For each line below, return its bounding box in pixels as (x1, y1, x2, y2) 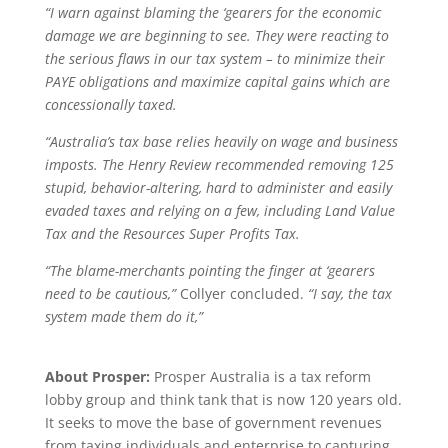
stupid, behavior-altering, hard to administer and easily (44, 178, 392, 197)
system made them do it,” (44, 307, 203, 326)
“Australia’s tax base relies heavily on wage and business (44, 132, 398, 151)
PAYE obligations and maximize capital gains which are (44, 72, 390, 91)
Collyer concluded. (175, 284, 308, 303)
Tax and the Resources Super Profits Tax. (44, 224, 300, 243)
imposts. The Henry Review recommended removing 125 (44, 155, 394, 174)
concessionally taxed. (44, 95, 177, 114)
